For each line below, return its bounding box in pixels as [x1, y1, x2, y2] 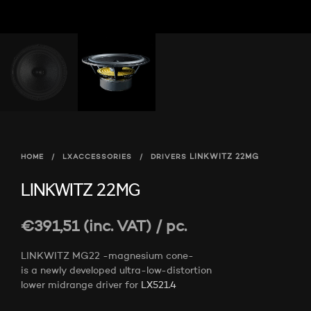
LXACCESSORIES [62, 153, 132, 161]
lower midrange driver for [21, 280, 141, 291]
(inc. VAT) [79, 219, 151, 235]
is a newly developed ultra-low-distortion [21, 266, 212, 276]
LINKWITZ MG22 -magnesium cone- [21, 251, 194, 262]
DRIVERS [151, 153, 187, 161]
